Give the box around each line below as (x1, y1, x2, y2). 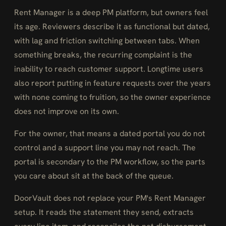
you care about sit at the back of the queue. (14, 171, 174, 181)
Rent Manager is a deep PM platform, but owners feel (14, 7, 208, 18)
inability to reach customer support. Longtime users (14, 64, 203, 74)
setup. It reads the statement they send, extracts (14, 207, 194, 217)
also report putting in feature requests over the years (14, 78, 211, 88)
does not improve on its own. (14, 106, 119, 117)
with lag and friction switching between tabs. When (14, 35, 200, 46)
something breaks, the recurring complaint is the (14, 49, 192, 60)
